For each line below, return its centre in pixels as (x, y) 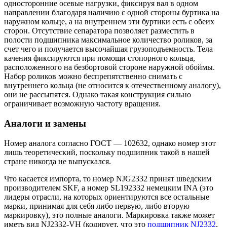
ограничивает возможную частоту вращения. (82, 104)
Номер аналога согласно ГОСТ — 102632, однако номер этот (110, 143)
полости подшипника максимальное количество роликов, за (108, 40)
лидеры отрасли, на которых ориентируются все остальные (107, 197)
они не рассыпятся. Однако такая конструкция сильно (98, 95)
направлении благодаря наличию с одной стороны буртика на (112, 13)
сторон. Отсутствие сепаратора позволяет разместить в (99, 31)
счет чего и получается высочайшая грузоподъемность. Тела (108, 49)
